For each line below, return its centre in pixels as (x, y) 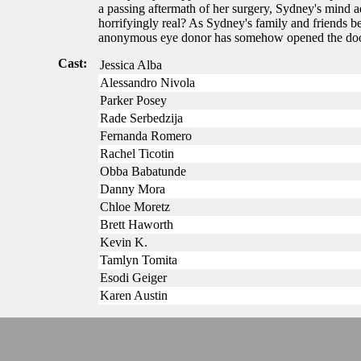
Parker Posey (133, 100)
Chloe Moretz (135, 207)
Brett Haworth (137, 224)
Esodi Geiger (133, 278)
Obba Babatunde (143, 171)
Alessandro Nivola (147, 83)
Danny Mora (133, 189)
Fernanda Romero (146, 136)
